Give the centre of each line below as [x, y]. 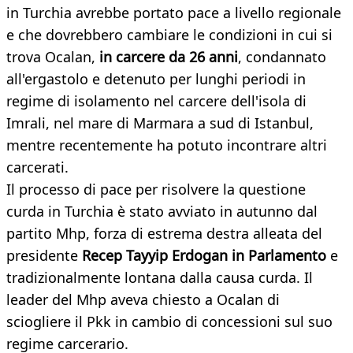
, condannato [282, 57]
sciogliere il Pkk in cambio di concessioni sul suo [169, 322]
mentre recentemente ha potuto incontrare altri [167, 145]
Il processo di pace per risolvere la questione [156, 190]
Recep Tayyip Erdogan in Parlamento [204, 256]
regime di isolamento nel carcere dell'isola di [156, 101]
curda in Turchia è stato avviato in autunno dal [162, 212]
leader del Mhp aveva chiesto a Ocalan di [143, 300]
